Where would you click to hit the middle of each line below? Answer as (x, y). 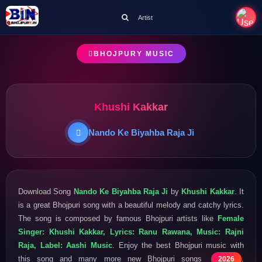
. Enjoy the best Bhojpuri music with (178, 245)
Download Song (46, 191)
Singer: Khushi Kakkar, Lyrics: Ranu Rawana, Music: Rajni (131, 232)
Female (231, 218)
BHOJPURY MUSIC (134, 54)
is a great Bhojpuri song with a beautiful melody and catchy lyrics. (131, 205)
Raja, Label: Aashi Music (65, 245)
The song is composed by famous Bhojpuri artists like (118, 218)
